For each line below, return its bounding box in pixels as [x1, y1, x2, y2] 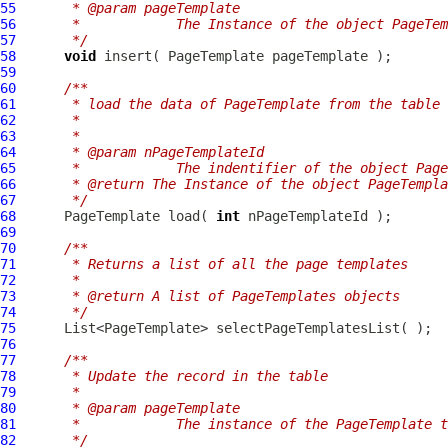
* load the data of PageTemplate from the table [32, 96, 440, 112]
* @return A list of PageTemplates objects [32, 288, 400, 304]
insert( [96, 48, 168, 64]
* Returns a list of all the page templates [32, 256, 408, 272]
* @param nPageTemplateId [32, 144, 264, 160]
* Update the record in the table [32, 368, 328, 384]
